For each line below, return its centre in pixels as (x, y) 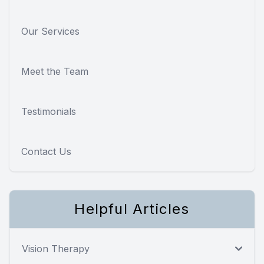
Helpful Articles (132, 209)
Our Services (50, 31)
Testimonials (49, 111)
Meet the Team (55, 71)
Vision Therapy (56, 248)
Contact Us (46, 151)
